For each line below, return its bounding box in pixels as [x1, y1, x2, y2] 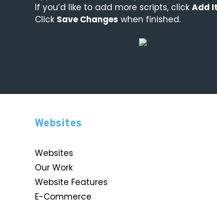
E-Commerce [35, 191, 92, 203]
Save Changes [57, 13, 118, 25]
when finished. [118, 13, 181, 25]
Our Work [35, 162, 73, 174]
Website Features [35, 176, 108, 188]
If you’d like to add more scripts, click [35, 1, 192, 13]
